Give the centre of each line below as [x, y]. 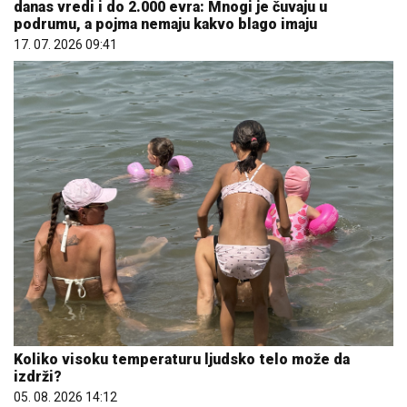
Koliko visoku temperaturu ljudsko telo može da [182, 359]
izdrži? [38, 376]
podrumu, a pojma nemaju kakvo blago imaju [165, 25]
